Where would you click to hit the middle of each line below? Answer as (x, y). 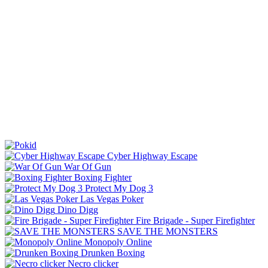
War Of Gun (88, 166)
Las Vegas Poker (112, 199)
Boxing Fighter (103, 177)
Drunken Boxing (113, 252)
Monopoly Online (118, 242)
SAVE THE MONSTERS (167, 231)
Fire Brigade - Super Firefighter (195, 220)
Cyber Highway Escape (152, 156)
